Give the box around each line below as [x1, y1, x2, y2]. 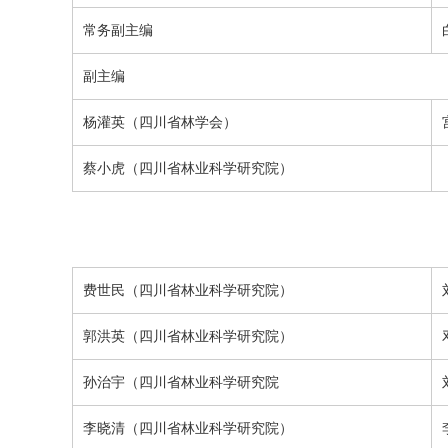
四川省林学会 [139, 114, 223, 130]
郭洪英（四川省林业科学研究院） [83, 328, 293, 344]
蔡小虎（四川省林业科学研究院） [83, 160, 293, 176]
